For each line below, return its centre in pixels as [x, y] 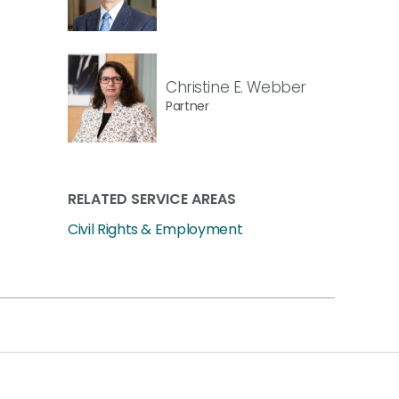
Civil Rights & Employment [155, 229]
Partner [187, 106]
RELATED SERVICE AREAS [152, 199]
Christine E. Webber [236, 87]
